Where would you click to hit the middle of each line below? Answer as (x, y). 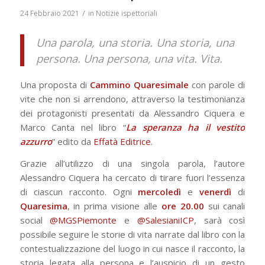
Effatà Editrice (122, 141)
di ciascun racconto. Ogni (79, 191)
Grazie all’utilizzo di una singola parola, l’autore (132, 163)
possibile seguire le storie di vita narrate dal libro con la (132, 234)
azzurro (36, 141)
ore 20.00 (182, 206)
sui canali (224, 206)
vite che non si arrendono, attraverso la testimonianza (132, 98)
